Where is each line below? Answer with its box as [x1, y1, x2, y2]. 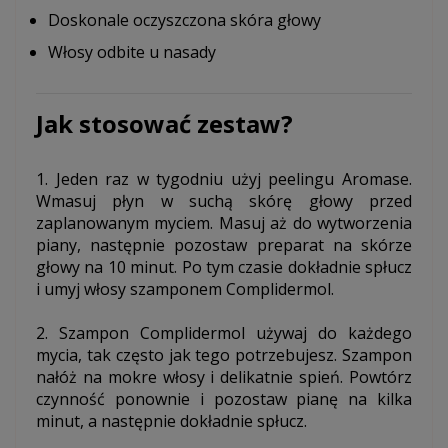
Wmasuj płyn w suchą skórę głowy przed [36, 190, 412, 213]
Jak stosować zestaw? [36, 107, 293, 141]
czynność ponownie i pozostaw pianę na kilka [36, 388, 412, 411]
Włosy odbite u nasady [48, 41, 216, 64]
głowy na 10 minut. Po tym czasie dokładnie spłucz [36, 256, 412, 279]
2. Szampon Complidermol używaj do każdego [36, 322, 412, 345]
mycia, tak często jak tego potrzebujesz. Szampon [36, 344, 412, 367]
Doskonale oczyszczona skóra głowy [48, 9, 321, 32]
